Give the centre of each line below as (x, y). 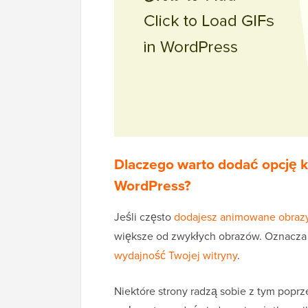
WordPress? (153, 186)
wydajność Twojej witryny (176, 255)
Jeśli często (144, 217)
